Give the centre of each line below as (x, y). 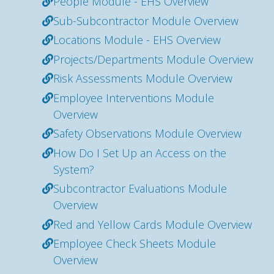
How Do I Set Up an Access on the (140, 153)
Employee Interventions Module (134, 98)
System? (74, 169)
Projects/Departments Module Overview (153, 59)
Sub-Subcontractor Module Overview (146, 20)
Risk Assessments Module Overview (143, 78)
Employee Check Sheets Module (135, 243)
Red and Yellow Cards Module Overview (153, 224)
